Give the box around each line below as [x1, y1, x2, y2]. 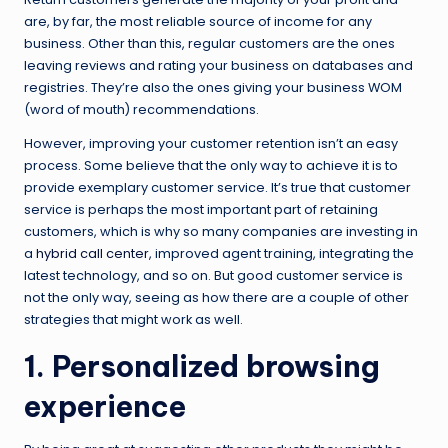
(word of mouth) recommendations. [24, 100, 259, 118]
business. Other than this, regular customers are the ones [24, 34, 395, 52]
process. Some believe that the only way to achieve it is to [24, 156, 398, 174]
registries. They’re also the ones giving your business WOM [24, 78, 402, 96]
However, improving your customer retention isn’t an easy [24, 134, 398, 152]
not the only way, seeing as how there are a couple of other [24, 288, 409, 306]
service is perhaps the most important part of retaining [24, 200, 378, 218]
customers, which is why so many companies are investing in [24, 222, 418, 240]
